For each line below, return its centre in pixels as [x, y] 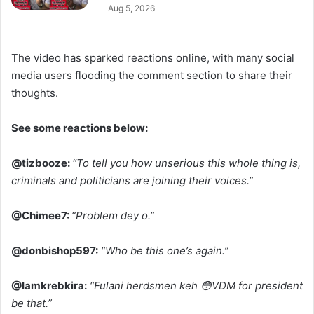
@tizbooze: [42, 163]
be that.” [32, 303]
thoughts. [35, 93]
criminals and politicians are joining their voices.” [132, 180]
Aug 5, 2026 [132, 8]
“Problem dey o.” [113, 215]
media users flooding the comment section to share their [152, 75]
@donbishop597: [55, 250]
